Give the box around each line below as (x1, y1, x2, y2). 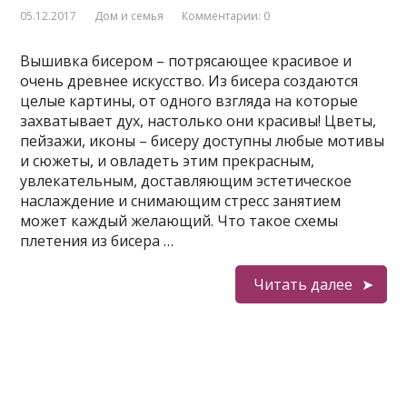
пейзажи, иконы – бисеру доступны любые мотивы (20, 131, 385, 151)
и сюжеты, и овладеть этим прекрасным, (20, 151, 315, 171)
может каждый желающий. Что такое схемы (20, 211, 339, 231)
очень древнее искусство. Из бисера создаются (20, 71, 359, 91)
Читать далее (253, 274, 352, 294)
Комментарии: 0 (182, 8, 271, 24)
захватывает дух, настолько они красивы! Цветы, (20, 111, 377, 131)
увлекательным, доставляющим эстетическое (20, 171, 352, 191)
